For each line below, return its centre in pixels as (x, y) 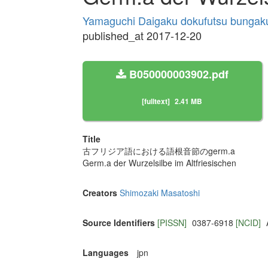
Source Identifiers (118, 223)
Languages (105, 253)
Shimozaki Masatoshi (159, 193)
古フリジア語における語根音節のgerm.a (159, 151)
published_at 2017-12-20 (142, 36)
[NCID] (249, 223)
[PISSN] (173, 223)
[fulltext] (156, 101)
